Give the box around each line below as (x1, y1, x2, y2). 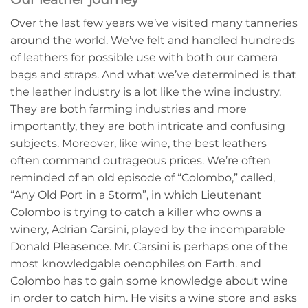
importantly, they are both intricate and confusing (10, 119, 285, 133)
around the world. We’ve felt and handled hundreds (10, 33, 295, 47)
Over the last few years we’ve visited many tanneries (10, 16, 298, 30)
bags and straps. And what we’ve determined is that (10, 67, 296, 81)
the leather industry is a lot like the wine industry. (10, 85, 281, 98)
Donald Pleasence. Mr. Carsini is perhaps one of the (10, 239, 288, 253)
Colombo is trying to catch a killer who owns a (10, 205, 261, 219)
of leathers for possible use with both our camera (10, 50, 278, 64)
